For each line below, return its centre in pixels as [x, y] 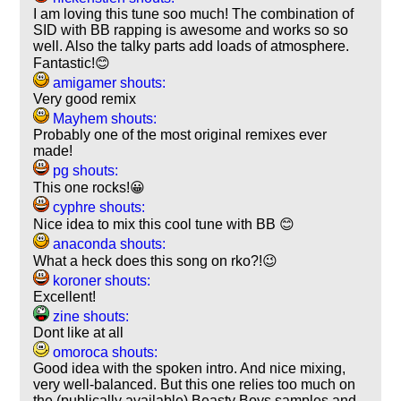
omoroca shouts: [104, 352]
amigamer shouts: [108, 82]
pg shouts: [84, 170]
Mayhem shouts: [103, 118]
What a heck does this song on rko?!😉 [156, 260]
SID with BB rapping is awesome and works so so [191, 30]
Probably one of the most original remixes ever [180, 134]
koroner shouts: [100, 280]
